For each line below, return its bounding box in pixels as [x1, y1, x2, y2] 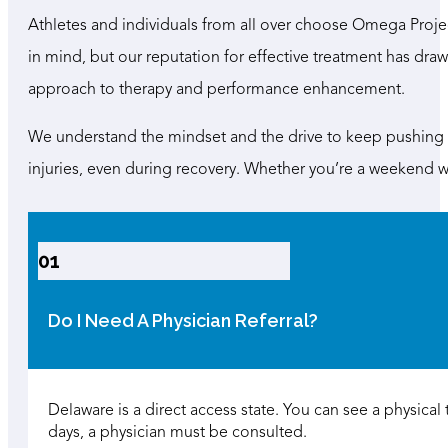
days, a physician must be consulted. [48, 424, 307, 441]
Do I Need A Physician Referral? [48, 309, 318, 331]
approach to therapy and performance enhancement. [28, 81, 405, 98]
